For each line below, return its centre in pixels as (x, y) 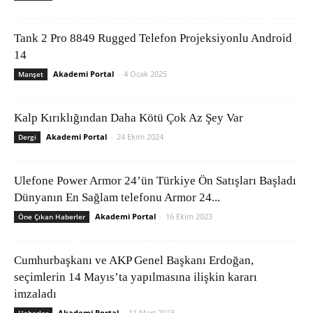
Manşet (31, 74)
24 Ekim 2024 (140, 137)
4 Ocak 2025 (145, 74)
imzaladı (35, 294)
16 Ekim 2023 (189, 217)
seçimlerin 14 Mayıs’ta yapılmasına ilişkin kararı (136, 277)
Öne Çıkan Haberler (52, 217)
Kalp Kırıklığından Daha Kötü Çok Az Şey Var (129, 118)
